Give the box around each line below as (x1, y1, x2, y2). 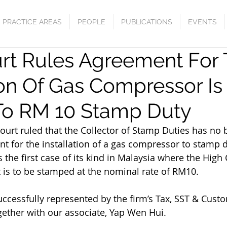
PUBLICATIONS (121, 18, 172, 26)
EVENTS (188, 18, 217, 26)
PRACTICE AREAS (3, 18, 62, 26)
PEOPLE (78, 18, 105, 26)
